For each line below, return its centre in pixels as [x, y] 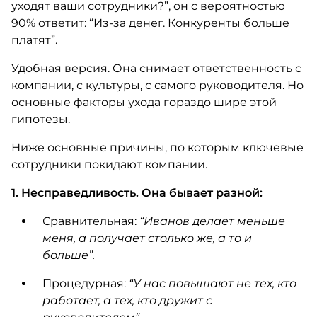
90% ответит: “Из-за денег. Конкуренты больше [150, 23]
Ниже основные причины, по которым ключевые [157, 148]
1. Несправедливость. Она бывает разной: [137, 193]
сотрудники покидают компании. [109, 165]
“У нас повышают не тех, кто [212, 283]
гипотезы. [40, 119]
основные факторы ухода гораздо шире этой [144, 102]
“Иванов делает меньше [212, 221]
